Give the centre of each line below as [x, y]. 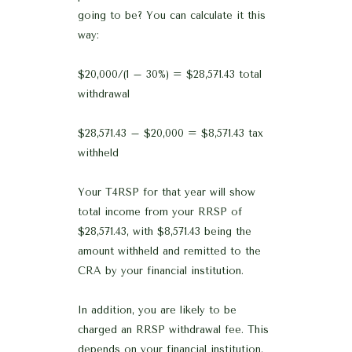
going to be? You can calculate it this [172, 16]
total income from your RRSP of [160, 212]
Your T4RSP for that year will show [167, 192]
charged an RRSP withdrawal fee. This [173, 330]
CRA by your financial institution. [161, 271]
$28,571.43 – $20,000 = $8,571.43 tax [170, 134]
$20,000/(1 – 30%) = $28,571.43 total [170, 75]
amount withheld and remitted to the [169, 251]
